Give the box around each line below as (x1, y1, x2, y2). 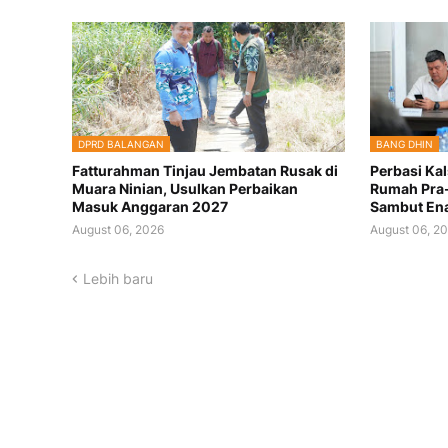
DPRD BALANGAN (78, 138, 164, 151)
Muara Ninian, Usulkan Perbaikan (72, 180, 298, 198)
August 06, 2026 (72, 222, 164, 238)
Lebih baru (83, 270, 153, 288)
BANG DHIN (376, 138, 434, 151)
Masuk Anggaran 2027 (72, 198, 228, 216)
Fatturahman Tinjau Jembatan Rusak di (72, 162, 338, 180)
